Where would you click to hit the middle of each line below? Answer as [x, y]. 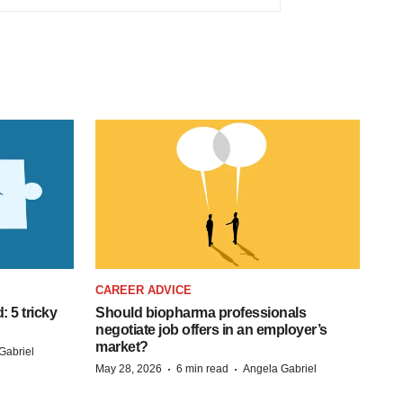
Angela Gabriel [280, 368]
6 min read [202, 368]
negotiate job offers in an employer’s [211, 329]
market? [122, 346]
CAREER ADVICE [143, 290]
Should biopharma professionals [201, 312]
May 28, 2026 [129, 368]
